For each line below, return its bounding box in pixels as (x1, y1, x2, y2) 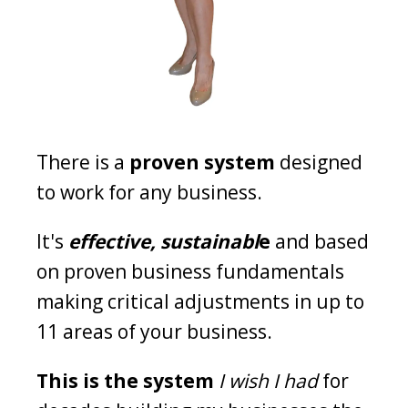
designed (275, 148, 362, 175)
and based (270, 228, 369, 254)
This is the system (36, 367, 214, 393)
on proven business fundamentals (36, 258, 344, 284)
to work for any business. (36, 178, 262, 205)
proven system (129, 148, 275, 175)
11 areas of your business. (36, 318, 272, 344)
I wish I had (219, 367, 318, 393)
